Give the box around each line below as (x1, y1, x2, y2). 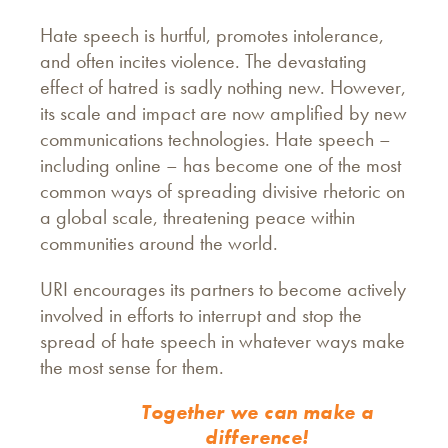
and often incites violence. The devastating (40, 48, 367, 74)
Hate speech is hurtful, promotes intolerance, (40, 22, 384, 48)
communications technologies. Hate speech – (40, 126, 391, 152)
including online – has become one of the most (40, 152, 401, 178)
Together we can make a (141, 399, 374, 425)
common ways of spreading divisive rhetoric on (40, 178, 405, 204)
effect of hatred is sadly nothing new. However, (40, 74, 406, 100)
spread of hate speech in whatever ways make (40, 328, 405, 354)
